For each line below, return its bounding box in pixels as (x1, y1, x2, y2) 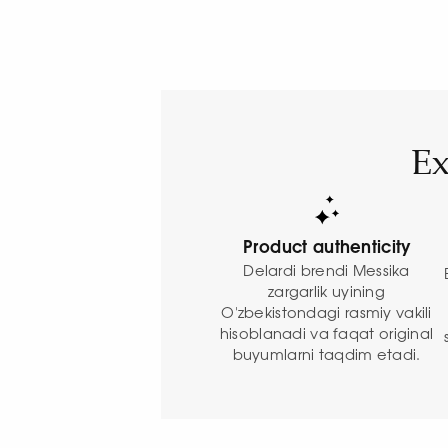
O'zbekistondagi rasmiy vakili (221, 306, 432, 321)
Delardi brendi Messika (243, 264, 410, 279)
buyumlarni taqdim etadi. (232, 348, 421, 363)
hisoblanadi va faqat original (219, 327, 434, 342)
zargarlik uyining (268, 285, 386, 300)
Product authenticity (242, 240, 411, 256)
